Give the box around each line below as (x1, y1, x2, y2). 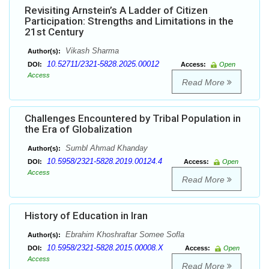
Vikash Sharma (63, 46, 119, 56)
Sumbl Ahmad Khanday (63, 144, 148, 153)
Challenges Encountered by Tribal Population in (25, 112, 241, 125)
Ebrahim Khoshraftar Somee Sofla (63, 230, 184, 240)
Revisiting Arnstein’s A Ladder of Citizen (25, 4, 208, 17)
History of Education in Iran (25, 210, 148, 222)
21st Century (25, 26, 83, 38)
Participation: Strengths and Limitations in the (25, 15, 234, 28)
